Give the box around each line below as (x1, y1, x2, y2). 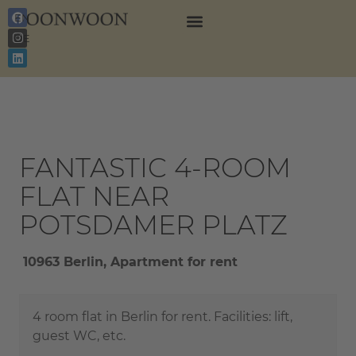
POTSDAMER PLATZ (19, 207, 288, 241)
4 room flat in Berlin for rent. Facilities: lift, (33, 308, 292, 324)
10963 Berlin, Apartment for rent (19, 253, 238, 269)
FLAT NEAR (19, 179, 169, 212)
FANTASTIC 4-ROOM (19, 150, 291, 184)
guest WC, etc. (33, 327, 126, 343)
